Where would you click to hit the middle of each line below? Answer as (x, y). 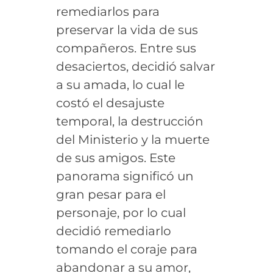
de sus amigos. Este (115, 158)
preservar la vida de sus (127, 30)
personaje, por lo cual (121, 212)
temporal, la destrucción (129, 121)
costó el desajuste (110, 103)
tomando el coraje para (126, 249)
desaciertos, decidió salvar (135, 66)
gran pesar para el (111, 194)
